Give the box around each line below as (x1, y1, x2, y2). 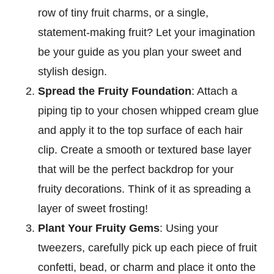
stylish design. (38, 65, 108, 78)
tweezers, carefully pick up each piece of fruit (38, 241, 257, 254)
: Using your (160, 221, 219, 234)
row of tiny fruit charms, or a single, (38, 6, 209, 19)
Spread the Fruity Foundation (38, 84, 192, 97)
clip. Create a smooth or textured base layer (38, 143, 252, 156)
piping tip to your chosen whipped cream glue (38, 104, 259, 117)
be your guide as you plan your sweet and (38, 45, 242, 58)
